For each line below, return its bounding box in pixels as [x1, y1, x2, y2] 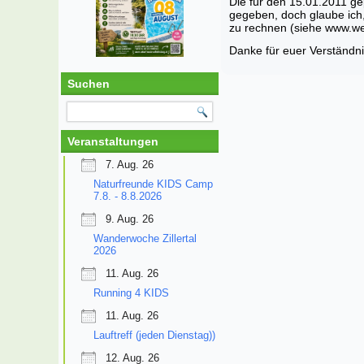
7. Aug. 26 [106, 158, 154, 171]
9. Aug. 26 [106, 212, 154, 225]
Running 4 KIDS [93, 286, 169, 299]
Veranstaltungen [67, 134, 158, 148]
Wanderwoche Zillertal [93, 232, 197, 245]
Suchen [67, 76, 110, 90]
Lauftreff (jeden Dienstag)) [93, 328, 215, 341]
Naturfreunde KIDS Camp [93, 177, 213, 190]
